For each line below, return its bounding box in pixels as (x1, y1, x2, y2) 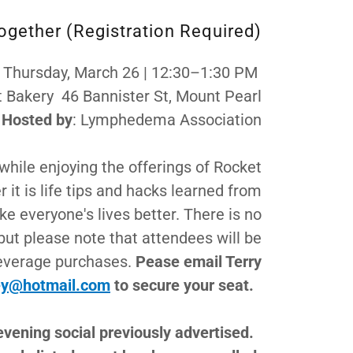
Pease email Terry (135, 252, 262, 271)
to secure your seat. (110, 276, 262, 295)
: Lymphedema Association (72, 110, 262, 129)
